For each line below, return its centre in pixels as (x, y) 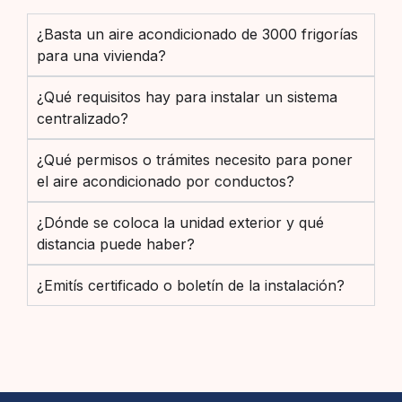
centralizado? (83, 119)
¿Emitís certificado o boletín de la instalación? (191, 286)
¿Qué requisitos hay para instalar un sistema (187, 97)
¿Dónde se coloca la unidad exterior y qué (180, 223)
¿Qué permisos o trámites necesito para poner (195, 160)
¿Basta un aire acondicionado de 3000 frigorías (197, 35)
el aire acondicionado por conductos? (166, 182)
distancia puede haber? (116, 245)
